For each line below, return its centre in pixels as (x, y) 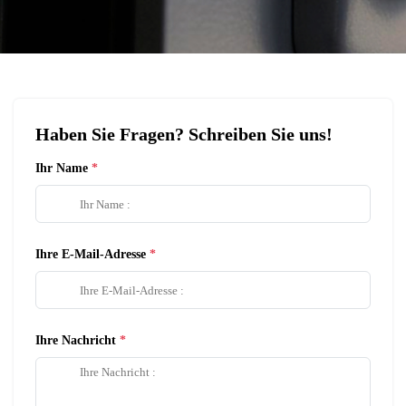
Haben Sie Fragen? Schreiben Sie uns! (184, 134)
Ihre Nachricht (76, 340)
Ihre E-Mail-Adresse (91, 254)
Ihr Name (62, 168)
